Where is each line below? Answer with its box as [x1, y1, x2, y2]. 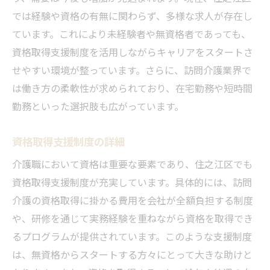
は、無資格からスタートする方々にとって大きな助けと [12, 246, 253, 262]
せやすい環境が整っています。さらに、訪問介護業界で [12, 62, 251, 77]
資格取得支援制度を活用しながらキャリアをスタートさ [12, 44, 253, 59]
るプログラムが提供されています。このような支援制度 [12, 228, 252, 243]
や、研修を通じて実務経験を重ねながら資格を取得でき [12, 210, 253, 225]
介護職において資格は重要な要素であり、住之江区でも [12, 156, 253, 171]
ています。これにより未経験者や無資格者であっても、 [12, 26, 251, 41]
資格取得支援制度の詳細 [12, 133, 125, 149]
